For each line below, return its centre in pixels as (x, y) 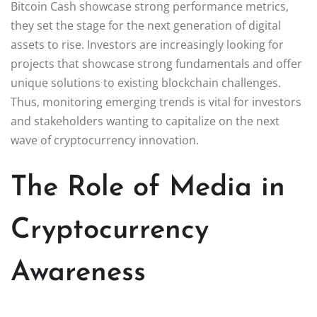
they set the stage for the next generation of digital (146, 25)
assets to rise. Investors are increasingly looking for (147, 44)
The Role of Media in (148, 188)
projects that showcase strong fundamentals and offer (156, 63)
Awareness (78, 273)
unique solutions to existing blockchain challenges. (146, 82)
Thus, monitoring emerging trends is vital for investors (156, 102)
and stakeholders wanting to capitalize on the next (145, 121)
